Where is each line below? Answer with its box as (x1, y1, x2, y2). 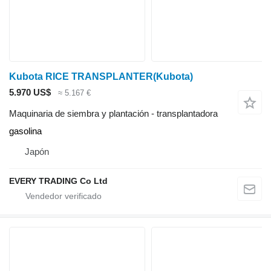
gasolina (9, 125, 42, 136)
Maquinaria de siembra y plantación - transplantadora (9, 108, 218, 119)
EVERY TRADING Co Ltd (9, 175, 108, 186)
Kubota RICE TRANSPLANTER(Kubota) (9, 71, 193, 82)
